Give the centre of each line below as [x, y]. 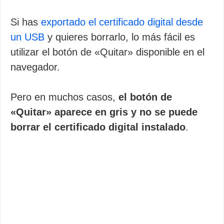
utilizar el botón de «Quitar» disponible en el [107, 52]
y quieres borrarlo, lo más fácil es [120, 37]
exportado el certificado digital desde [122, 22]
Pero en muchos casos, [64, 97]
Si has [26, 22]
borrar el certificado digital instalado [98, 127]
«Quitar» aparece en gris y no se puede [104, 112]
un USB [27, 37]
